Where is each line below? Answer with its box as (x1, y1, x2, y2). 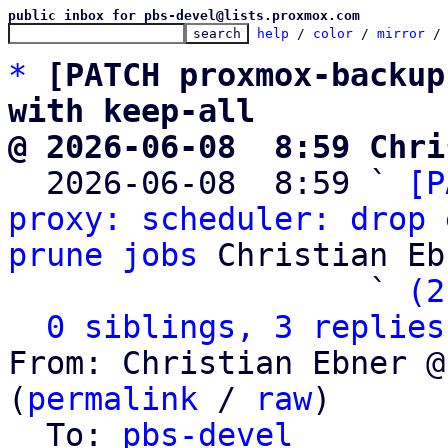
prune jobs (8, 237, 198, 273)
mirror (377, 26, 425, 41)
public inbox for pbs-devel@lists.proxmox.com (8, 8, 360, 23)
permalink (27, 381, 198, 417)
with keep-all (8, 93, 255, 129)
